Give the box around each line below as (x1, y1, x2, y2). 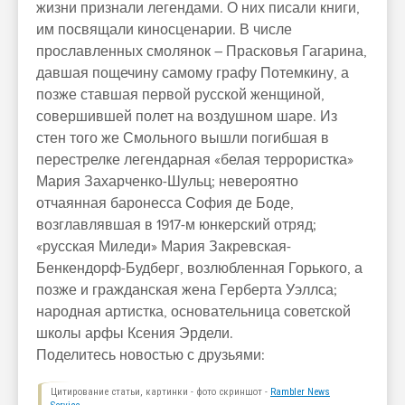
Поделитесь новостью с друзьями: (36, 346, 265, 364)
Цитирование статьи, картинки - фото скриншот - (51, 386, 270, 398)
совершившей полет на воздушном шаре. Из (36, 108, 337, 126)
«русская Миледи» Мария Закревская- (36, 238, 291, 256)
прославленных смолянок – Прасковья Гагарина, (36, 42, 367, 61)
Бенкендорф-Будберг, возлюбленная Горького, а (36, 259, 363, 278)
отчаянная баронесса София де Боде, (36, 194, 294, 212)
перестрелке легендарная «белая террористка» (36, 151, 353, 169)
